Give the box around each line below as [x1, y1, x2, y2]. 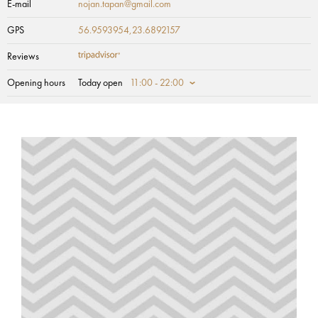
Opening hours [7, 78, 65, 88]
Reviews [7, 52, 39, 62]
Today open [78, 78, 123, 88]
